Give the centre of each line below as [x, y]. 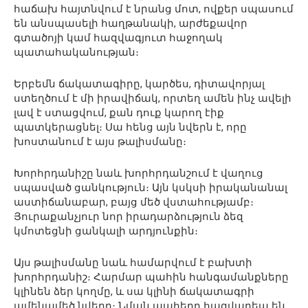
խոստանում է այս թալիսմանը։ [100, 142]
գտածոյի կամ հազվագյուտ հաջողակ [118, 38]
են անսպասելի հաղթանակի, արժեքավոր [131, 23]
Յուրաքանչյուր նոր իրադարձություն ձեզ [129, 217]
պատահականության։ [76, 52]
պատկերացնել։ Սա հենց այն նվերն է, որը [130, 127]
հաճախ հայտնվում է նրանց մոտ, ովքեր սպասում [154, 9]
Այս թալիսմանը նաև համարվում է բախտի [133, 263]
